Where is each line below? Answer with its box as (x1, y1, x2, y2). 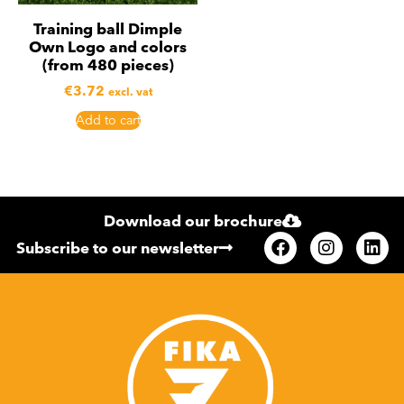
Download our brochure (103, 211, 282, 231)
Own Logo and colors (29, 36, 187, 56)
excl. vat (107, 84, 152, 99)
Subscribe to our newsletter (16, 238, 219, 258)
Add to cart (75, 111, 141, 128)
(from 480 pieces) (41, 54, 174, 74)
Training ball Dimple (33, 18, 182, 38)
